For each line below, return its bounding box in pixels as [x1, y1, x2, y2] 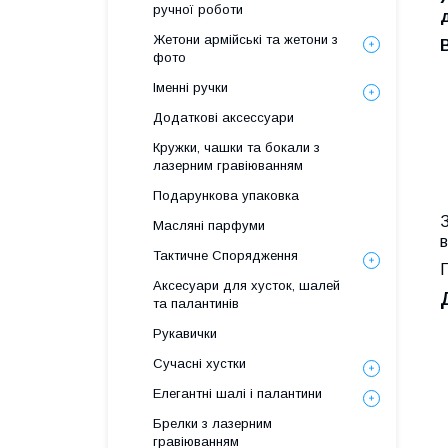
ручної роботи [153, 2, 243, 17]
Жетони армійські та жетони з [153, 32, 338, 47]
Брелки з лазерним [153, 416, 272, 431]
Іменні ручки [153, 80, 228, 95]
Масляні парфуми [153, 218, 265, 233]
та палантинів [153, 296, 239, 311]
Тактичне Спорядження [153, 248, 298, 263]
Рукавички [153, 326, 217, 341]
